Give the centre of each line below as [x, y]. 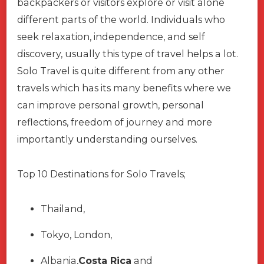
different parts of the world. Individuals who [121, 20]
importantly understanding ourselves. [108, 140]
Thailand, [63, 209]
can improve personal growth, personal [110, 105]
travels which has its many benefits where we [124, 88]
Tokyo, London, [76, 235]
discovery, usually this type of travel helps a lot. [128, 54]
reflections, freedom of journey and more [115, 123]
